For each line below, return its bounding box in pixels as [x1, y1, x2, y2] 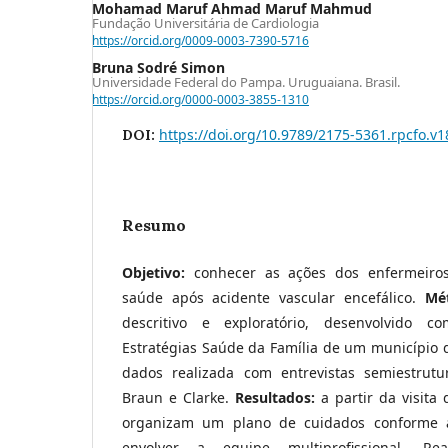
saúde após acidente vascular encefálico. [122, 287, 416, 307]
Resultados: [235, 387, 321, 407]
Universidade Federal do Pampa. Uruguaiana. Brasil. [92, 72, 400, 91]
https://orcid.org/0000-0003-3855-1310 [92, 90, 309, 108]
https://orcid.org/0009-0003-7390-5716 [92, 31, 309, 49]
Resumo [122, 214, 186, 235]
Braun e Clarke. [122, 387, 235, 407]
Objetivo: [122, 262, 194, 282]
